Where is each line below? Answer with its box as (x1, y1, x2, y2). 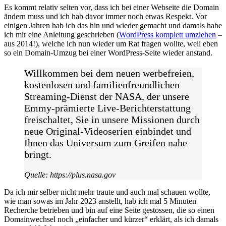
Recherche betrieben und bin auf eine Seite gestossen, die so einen (4, 205, 214, 214)
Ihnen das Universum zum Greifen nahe (24, 137, 187, 148)
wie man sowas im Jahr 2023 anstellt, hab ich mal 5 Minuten (4, 196, 196, 205)
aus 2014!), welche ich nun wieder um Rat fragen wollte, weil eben (4, 39, 218, 48)
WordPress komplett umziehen (119, 30, 216, 39)
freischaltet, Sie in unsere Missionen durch (24, 114, 200, 125)
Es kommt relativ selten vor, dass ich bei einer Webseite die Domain (4, 3, 219, 12)
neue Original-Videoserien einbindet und (24, 125, 191, 137)
